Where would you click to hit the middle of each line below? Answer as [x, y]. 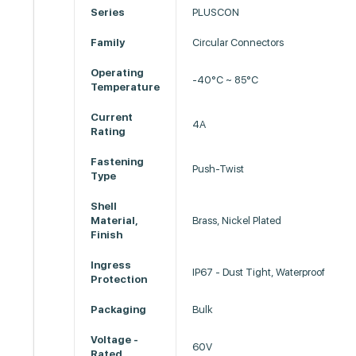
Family [108, 43]
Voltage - [115, 340]
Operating [118, 73]
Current [112, 117]
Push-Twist [219, 169]
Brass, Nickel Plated [237, 221]
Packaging [121, 310]
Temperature [126, 87]
